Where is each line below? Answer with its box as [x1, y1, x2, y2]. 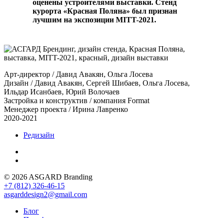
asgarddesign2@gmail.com [4, 190, 87, 199]
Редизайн [23, 130, 54, 139]
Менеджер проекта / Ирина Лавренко [4, 105, 128, 113]
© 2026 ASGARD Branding [4, 172, 92, 181]
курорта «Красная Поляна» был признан [33, 6, 178, 15]
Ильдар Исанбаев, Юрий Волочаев [4, 87, 120, 96]
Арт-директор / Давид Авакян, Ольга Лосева [4, 70, 153, 78]
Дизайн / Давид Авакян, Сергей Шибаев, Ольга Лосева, [4, 78, 190, 87]
